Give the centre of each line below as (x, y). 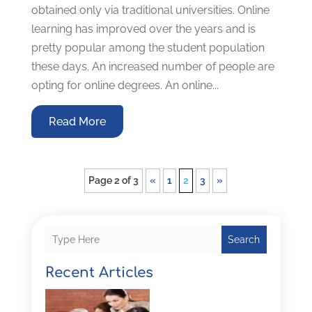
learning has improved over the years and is (143, 29)
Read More (77, 121)
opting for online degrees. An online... (125, 85)
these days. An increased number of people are (153, 66)
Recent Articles (99, 272)
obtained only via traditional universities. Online (150, 10)
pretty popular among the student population (148, 47)
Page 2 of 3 (114, 180)
